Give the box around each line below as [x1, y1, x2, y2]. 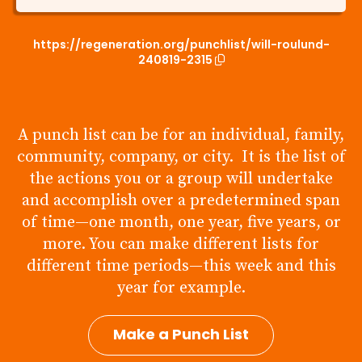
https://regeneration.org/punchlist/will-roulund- [32, 36, 330, 53]
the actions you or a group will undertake [29, 168, 333, 189]
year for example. [116, 277, 246, 298]
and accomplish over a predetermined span [22, 190, 340, 211]
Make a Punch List [113, 323, 249, 344]
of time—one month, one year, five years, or [21, 212, 341, 233]
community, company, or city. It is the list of [16, 146, 346, 167]
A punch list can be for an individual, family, [18, 124, 344, 145]
